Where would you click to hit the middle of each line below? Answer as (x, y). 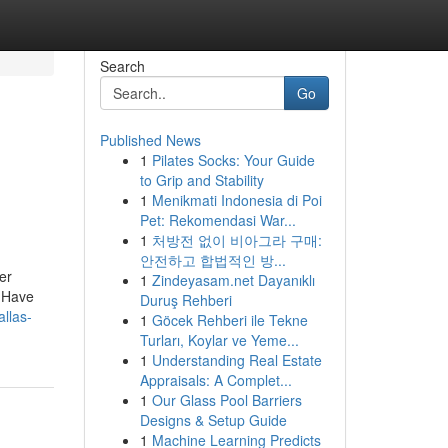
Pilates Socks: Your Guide (233, 160)
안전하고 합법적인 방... (212, 260)
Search (122, 66)
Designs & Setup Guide (213, 420)
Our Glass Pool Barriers (226, 400)
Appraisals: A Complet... (215, 380)
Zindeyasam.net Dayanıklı (233, 280)
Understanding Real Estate (236, 360)
